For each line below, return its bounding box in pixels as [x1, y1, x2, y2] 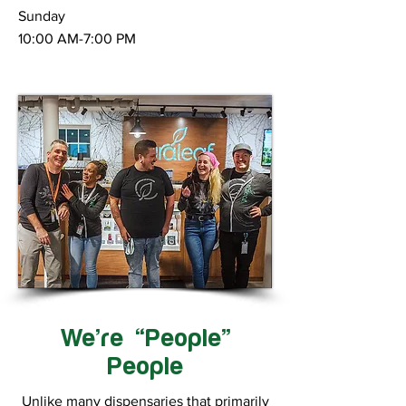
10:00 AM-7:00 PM [18, 31, 136, 46]
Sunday [18, 8, 65, 24]
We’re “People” [59, 324, 231, 353]
